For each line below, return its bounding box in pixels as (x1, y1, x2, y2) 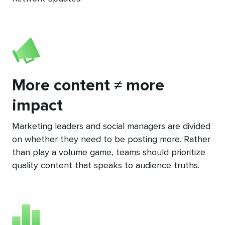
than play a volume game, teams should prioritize (12, 148, 205, 157)
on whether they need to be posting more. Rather (12, 135, 210, 144)
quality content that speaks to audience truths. (12, 161, 199, 170)
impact (12, 97, 63, 114)
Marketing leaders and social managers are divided (12, 122, 210, 131)
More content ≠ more (12, 77, 164, 94)
